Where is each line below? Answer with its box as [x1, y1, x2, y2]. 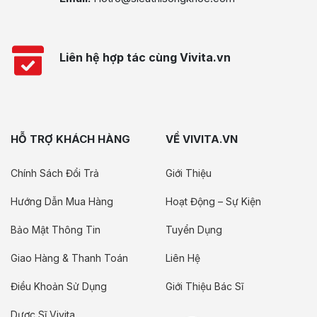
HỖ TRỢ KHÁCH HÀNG [11, 132, 130, 146]
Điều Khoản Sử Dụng [11, 280, 107, 292]
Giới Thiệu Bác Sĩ [166, 280, 243, 292]
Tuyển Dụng [166, 224, 222, 236]
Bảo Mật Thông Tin [11, 224, 100, 236]
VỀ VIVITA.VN [166, 132, 238, 146]
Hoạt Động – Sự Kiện [166, 195, 261, 207]
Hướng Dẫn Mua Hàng [11, 195, 113, 207]
